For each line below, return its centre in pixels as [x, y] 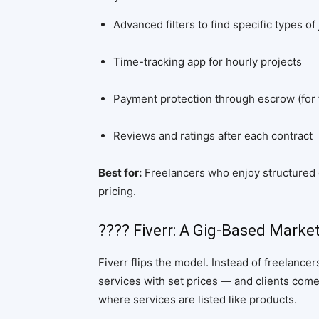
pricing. [117, 191]
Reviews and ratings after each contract [213, 136]
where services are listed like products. [198, 299]
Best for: [120, 173]
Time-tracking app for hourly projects [208, 62]
